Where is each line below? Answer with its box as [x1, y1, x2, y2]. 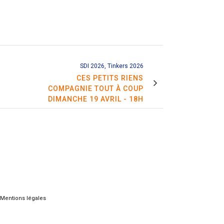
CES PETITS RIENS [76, 73, 143, 82]
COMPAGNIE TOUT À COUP [48, 84, 143, 92]
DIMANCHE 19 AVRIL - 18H [48, 94, 143, 103]
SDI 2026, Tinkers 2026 [80, 62, 143, 69]
